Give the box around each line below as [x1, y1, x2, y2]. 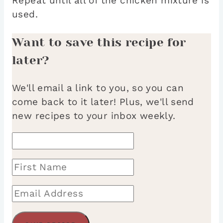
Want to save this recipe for [12, 35, 186, 49]
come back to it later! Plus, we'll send [12, 96, 194, 108]
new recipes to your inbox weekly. [12, 110, 176, 121]
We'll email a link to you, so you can [12, 82, 184, 94]
